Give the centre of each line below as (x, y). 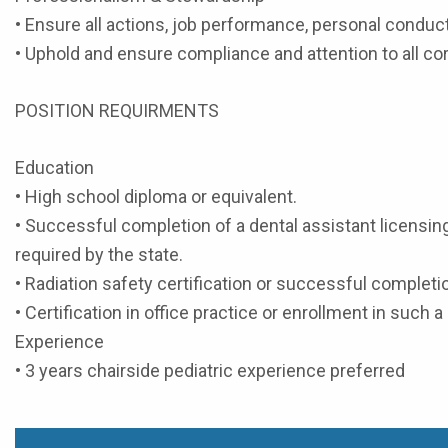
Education (54, 167)
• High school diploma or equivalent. (156, 196)
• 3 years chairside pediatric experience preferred (210, 370)
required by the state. (99, 254)
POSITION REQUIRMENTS (117, 110)
